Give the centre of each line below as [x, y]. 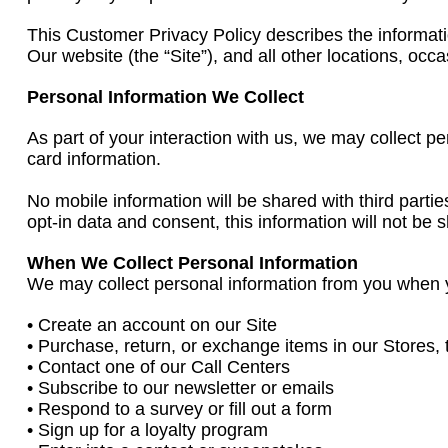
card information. [94, 159]
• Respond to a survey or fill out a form [179, 409]
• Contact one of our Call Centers [158, 367]
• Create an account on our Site [152, 325]
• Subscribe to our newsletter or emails [180, 388]
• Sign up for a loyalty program [147, 430]
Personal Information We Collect [165, 97]
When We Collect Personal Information [192, 263]
